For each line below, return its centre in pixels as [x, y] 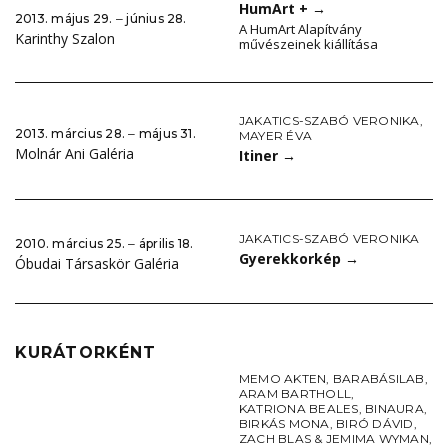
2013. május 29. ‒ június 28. [101, 18]
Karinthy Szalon [65, 38]
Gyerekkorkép [292, 259]
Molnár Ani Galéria [74, 153]
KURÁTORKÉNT [86, 353]
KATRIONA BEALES [299, 409]
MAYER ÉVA [276, 136]
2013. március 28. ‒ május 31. [105, 133]
